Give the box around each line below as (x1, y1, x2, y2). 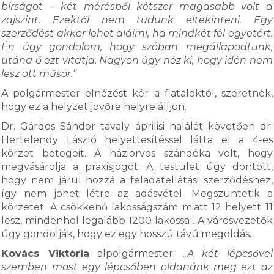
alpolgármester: (89, 248, 183, 259)
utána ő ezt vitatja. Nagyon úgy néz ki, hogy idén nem (1, 54, 273, 66)
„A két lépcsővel (183, 248, 273, 259)
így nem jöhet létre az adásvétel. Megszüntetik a (1, 188, 273, 199)
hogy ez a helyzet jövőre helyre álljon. (1, 101, 187, 113)
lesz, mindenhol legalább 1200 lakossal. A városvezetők (1, 215, 273, 226)
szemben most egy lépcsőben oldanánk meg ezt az (1, 261, 273, 273)
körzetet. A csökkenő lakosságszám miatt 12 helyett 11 (1, 201, 273, 213)
